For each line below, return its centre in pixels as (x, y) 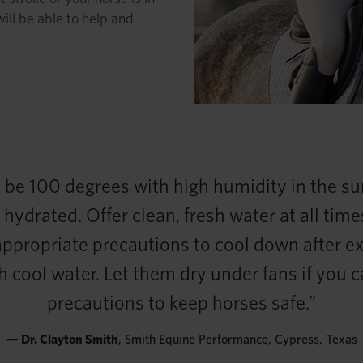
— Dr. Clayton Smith (62, 339)
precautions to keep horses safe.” (181, 302)
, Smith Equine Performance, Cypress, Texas (237, 339)
